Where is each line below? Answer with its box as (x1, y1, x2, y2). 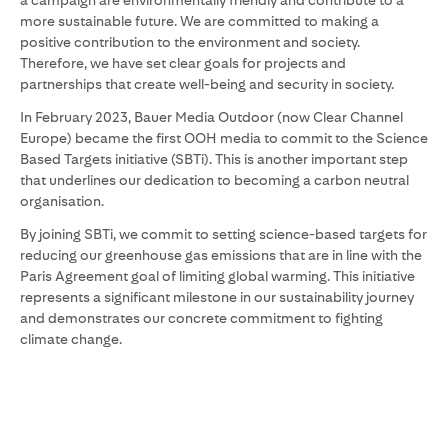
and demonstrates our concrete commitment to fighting (20, 310, 383, 326)
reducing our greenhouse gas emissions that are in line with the (20, 247, 422, 263)
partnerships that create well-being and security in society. (20, 76, 394, 92)
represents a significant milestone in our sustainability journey (20, 289, 414, 305)
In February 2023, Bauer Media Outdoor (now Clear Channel (20, 109, 403, 125)
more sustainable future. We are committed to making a (20, 13, 379, 29)
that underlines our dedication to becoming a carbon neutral (20, 172, 409, 188)
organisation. (20, 193, 104, 209)
